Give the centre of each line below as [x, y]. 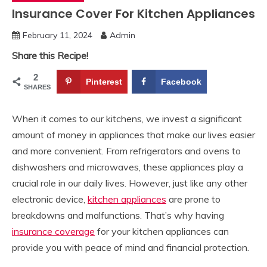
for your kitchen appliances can [162, 232]
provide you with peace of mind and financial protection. [131, 248]
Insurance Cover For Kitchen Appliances [133, 14]
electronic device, [50, 199]
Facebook [181, 82]
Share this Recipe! [50, 56]
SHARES [37, 87]
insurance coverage [53, 232]
